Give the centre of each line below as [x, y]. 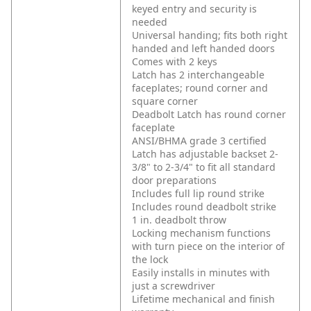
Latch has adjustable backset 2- [205, 154]
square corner [165, 101]
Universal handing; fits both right [210, 35]
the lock [150, 260]
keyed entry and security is [194, 9]
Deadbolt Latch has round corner [209, 115]
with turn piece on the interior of [208, 246]
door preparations [174, 180]
